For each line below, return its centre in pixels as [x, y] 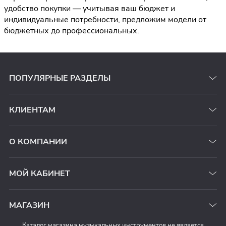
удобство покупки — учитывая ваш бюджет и [90, 8]
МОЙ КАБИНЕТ [40, 173]
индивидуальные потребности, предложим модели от [105, 19]
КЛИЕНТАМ [32, 110]
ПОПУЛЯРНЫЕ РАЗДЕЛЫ [60, 78]
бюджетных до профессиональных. [72, 31]
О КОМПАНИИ [38, 142]
